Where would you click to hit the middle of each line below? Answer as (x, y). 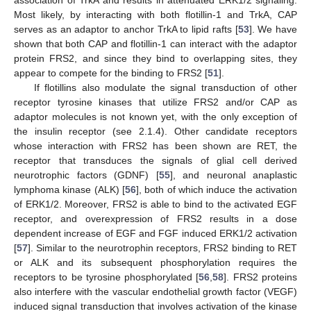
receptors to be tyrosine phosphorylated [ (107, 277)
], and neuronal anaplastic (233, 175)
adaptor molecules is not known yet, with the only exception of (155, 116)
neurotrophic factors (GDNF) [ (86, 175)
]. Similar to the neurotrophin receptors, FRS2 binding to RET (162, 247)
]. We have (273, 29)
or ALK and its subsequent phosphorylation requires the (155, 262)
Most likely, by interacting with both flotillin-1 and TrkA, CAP (155, 14)
